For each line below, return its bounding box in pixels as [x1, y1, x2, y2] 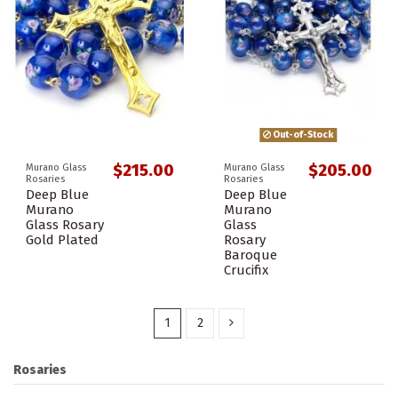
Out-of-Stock [271, 129, 333, 141]
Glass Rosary [26, 216, 104, 233]
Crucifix [224, 261, 268, 278]
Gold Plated [26, 231, 99, 248]
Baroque [224, 246, 277, 263]
